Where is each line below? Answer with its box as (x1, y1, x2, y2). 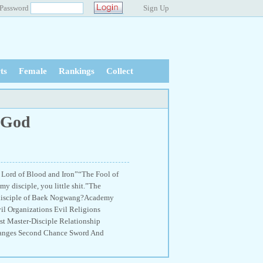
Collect (106, 66, 133, 76)
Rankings (59, 66, 95, 76)
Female (19, 66, 47, 76)
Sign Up (143, 4, 169, 12)
